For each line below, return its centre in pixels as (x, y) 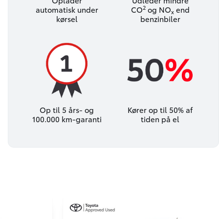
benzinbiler (160, 19)
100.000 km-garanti (67, 119)
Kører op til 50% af (160, 110)
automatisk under (67, 10)
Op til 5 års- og (67, 110)
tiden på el (160, 119)
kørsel (67, 19)
